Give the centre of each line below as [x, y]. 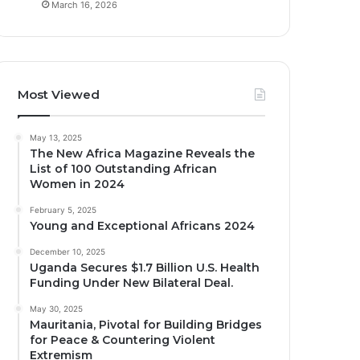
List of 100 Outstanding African [124, 169]
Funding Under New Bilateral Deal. [132, 283]
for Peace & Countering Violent [123, 340]
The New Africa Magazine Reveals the [143, 154]
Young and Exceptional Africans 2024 [143, 226]
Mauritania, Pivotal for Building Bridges [146, 325]
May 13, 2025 [56, 138]
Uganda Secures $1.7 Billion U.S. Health [145, 268]
